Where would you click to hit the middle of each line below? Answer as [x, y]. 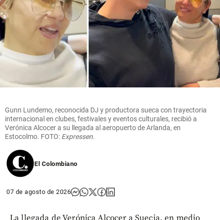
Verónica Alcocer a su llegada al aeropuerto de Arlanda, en [93, 127]
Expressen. [78, 136]
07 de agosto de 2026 [39, 192]
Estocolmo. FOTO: [33, 136]
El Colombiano [56, 164]
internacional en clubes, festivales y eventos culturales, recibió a [101, 119]
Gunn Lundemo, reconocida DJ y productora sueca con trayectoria [106, 110]
